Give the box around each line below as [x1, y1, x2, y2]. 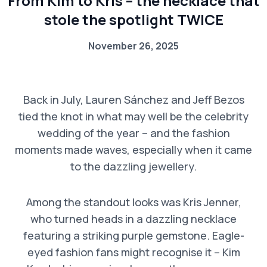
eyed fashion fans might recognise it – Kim [27, 245, 240, 260]
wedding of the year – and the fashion [37, 126, 230, 141]
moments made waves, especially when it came [15, 142, 252, 157]
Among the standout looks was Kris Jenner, [26, 195, 241, 210]
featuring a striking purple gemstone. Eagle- [23, 228, 244, 243]
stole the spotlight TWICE [44, 10, 223, 30]
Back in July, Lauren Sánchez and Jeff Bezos [23, 92, 244, 107]
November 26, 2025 [88, 39, 179, 53]
